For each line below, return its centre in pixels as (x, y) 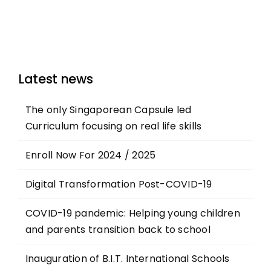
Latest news (56, 79)
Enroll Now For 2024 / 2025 (91, 155)
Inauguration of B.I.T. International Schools (128, 258)
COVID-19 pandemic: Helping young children (133, 213)
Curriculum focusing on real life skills (114, 126)
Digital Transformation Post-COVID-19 (119, 184)
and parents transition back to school (118, 229)
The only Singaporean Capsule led (109, 109)
